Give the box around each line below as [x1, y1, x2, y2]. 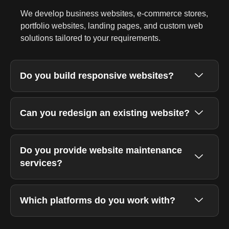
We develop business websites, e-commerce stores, [20, 9, 208, 18]
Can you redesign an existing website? [20, 108, 190, 119]
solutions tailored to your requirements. [20, 34, 161, 43]
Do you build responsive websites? [20, 71, 174, 81]
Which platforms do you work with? [20, 195, 175, 206]
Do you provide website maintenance [20, 145, 182, 156]
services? [20, 158, 62, 169]
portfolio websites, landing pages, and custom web [20, 21, 203, 31]
